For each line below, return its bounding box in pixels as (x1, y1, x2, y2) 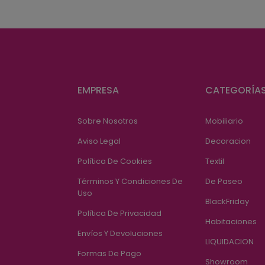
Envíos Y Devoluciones (77, 227, 163, 239)
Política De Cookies (77, 155, 152, 167)
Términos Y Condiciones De (77, 175, 183, 187)
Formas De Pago (77, 247, 141, 259)
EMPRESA (77, 83, 119, 97)
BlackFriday (205, 195, 250, 207)
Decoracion (205, 135, 251, 147)
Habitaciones (205, 215, 257, 227)
